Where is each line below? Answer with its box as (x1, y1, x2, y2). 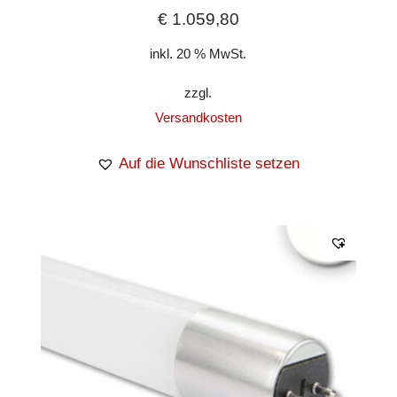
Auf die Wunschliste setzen (119, 155, 300, 173)
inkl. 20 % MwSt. (150, 45, 247, 61)
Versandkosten (154, 110, 242, 126)
